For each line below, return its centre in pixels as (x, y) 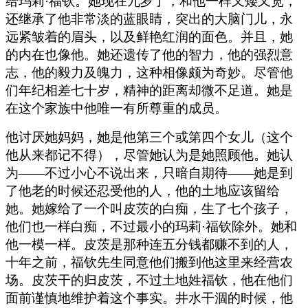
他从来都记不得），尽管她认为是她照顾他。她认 (149, 155)
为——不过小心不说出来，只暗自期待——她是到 (149, 173)
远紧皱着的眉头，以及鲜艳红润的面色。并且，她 (149, 36)
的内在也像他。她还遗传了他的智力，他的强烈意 (149, 54)
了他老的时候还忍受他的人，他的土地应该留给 (143, 190)
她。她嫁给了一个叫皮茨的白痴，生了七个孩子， (149, 208)
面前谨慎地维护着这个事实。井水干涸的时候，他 (149, 298)
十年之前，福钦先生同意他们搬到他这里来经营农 (149, 262)
